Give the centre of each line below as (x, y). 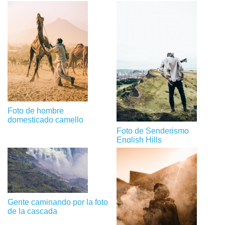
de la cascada (32, 211)
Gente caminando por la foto (58, 202)
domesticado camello (45, 120)
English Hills (139, 140)
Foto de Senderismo (153, 131)
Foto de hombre (36, 111)
